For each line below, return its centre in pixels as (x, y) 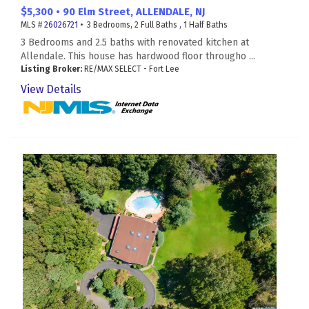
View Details (51, 90)
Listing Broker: (51, 69)
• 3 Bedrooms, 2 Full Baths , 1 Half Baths (153, 25)
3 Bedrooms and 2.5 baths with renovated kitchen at (135, 43)
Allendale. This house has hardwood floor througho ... (138, 57)
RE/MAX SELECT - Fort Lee (131, 69)
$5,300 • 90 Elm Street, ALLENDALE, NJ (113, 12)
